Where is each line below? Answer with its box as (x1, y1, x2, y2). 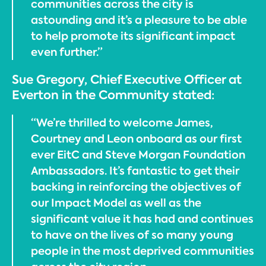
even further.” (31, 45, 103, 59)
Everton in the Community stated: (12, 87, 214, 103)
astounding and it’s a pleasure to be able (31, 12, 247, 27)
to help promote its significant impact (31, 28, 235, 43)
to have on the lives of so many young (31, 227, 233, 242)
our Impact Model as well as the (31, 195, 201, 210)
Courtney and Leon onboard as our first (31, 131, 242, 146)
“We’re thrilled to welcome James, (31, 115, 213, 130)
